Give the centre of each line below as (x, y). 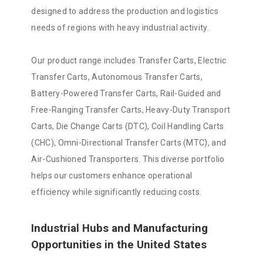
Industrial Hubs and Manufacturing (120, 229)
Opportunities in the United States (119, 245)
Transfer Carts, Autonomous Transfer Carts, (117, 77)
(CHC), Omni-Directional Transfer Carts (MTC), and (129, 143)
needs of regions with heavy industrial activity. (120, 28)
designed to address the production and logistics (125, 11)
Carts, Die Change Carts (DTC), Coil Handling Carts (128, 127)
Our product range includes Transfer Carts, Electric (129, 61)
